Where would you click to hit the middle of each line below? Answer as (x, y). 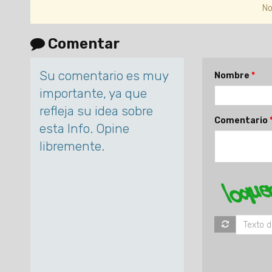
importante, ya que (93, 93)
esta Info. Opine (84, 129)
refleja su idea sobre (96, 111)
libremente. (72, 146)
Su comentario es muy (104, 76)
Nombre (232, 76)
